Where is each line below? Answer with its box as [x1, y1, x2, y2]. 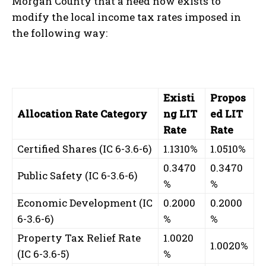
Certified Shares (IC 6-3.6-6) [17, 141, 152, 156]
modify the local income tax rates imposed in [12, 9, 241, 24]
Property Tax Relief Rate [17, 230, 141, 245]
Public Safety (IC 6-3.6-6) [17, 168, 138, 182]
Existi [163, 90, 195, 104]
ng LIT [163, 106, 197, 121]
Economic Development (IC [17, 195, 153, 210]
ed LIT [210, 106, 243, 121]
